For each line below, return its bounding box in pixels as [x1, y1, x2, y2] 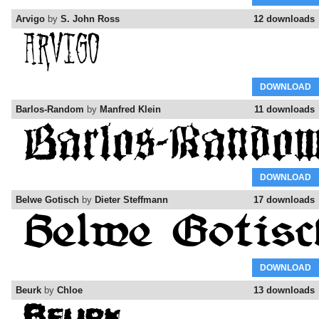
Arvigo [16, 14, 45, 25]
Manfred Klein [100, 104, 161, 115]
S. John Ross [61, 14, 120, 25]
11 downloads [254, 104, 315, 115]
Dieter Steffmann [95, 194, 168, 206]
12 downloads [253, 14, 315, 25]
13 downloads [253, 285, 315, 296]
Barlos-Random [16, 104, 84, 115]
